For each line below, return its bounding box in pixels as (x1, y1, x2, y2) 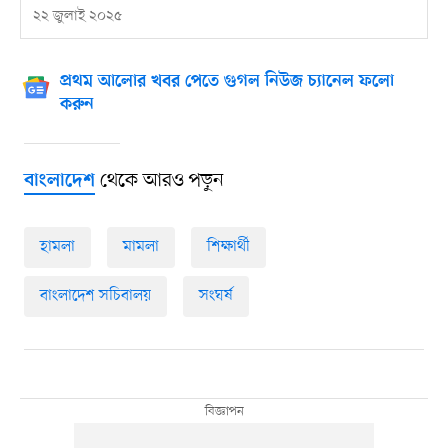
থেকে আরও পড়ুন (94, 168, 224, 195)
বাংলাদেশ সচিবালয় (39, 285, 151, 308)
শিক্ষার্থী (206, 236, 250, 259)
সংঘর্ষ (198, 285, 233, 308)
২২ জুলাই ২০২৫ (32, 7, 122, 27)
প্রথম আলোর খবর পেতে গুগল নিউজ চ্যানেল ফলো (59, 72, 394, 93)
